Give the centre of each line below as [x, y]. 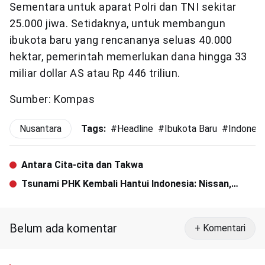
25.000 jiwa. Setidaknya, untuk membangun [118, 24]
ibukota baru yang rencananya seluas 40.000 [121, 40]
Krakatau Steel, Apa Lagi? [79, 198]
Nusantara [41, 129]
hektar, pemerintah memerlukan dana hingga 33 [128, 57]
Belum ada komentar [63, 229]
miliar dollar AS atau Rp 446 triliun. [95, 73]
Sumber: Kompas [52, 99]
